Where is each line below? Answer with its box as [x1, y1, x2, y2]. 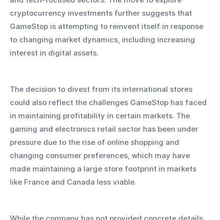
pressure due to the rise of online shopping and [10, 137, 181, 147]
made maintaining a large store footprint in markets [10, 164, 198, 174]
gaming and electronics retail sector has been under [10, 124, 200, 134]
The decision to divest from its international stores [10, 84, 194, 94]
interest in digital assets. [10, 48, 99, 58]
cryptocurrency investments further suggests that [10, 8, 194, 18]
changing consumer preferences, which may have [10, 151, 192, 161]
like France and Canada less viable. [10, 177, 137, 187]
